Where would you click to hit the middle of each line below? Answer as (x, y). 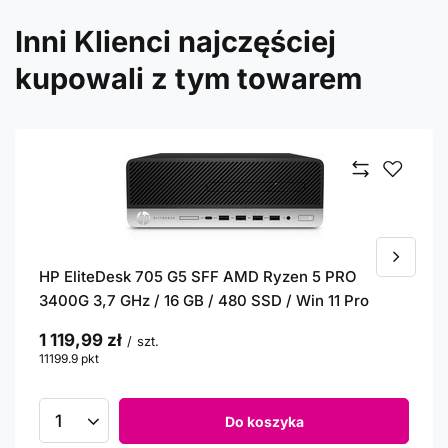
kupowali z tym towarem (188, 78)
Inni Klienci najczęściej (175, 41)
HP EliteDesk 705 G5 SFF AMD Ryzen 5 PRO (198, 276)
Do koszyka (264, 421)
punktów (123, 358)
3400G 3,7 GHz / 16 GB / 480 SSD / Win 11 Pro (204, 300)
